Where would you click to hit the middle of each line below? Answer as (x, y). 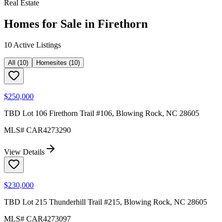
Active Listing (35, 45)
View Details (24, 152)
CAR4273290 (49, 130)
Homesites (52, 63)
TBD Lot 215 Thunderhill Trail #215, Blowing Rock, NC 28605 (106, 202)
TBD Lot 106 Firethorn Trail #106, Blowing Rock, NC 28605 (102, 113)
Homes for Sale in (51, 24)
